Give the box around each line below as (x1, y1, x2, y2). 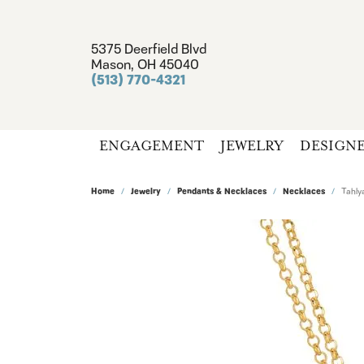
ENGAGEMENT (99, 137, 204, 154)
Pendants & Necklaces (177, 185, 266, 198)
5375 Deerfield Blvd (91, 39, 206, 59)
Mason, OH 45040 (91, 54, 199, 75)
